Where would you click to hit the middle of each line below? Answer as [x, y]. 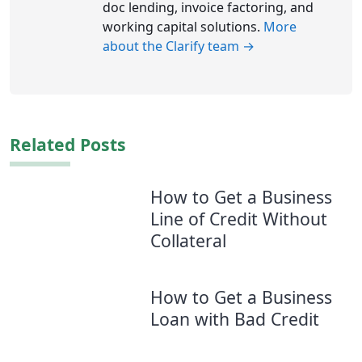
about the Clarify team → [179, 46]
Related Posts [68, 145]
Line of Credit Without [239, 219]
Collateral [188, 241]
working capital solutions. [183, 27]
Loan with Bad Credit [235, 318]
